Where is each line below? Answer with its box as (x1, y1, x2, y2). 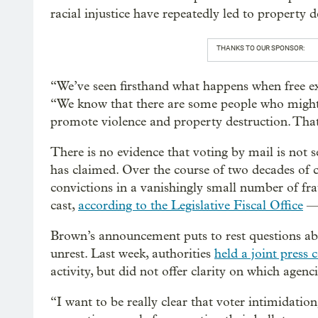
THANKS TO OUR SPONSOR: (216, 43, 305, 52)
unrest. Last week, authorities (50, 246, 214, 261)
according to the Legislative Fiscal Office (78, 197, 303, 213)
